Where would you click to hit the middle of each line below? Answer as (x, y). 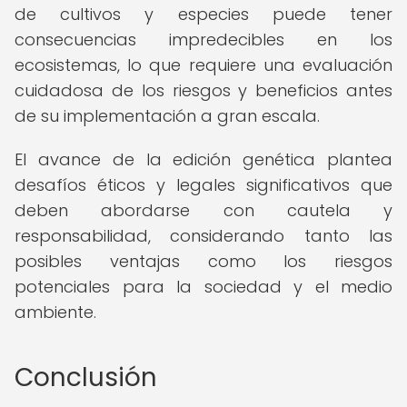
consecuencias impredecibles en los (203, 40)
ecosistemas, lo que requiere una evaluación (203, 65)
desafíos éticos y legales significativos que (203, 185)
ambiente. (55, 312)
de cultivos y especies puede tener (203, 14)
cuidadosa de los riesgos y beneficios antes (203, 90)
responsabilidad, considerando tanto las (203, 236)
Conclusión (86, 377)
